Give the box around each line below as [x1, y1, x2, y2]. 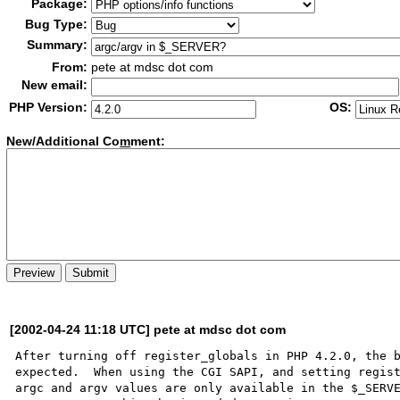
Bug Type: [25, 17, 88, 31]
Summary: [27, 37, 88, 52]
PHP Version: [9, 100, 88, 114]
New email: [21, 78, 88, 92]
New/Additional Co [6, 134, 121, 149]
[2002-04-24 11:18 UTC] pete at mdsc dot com [10, 321, 287, 337]
